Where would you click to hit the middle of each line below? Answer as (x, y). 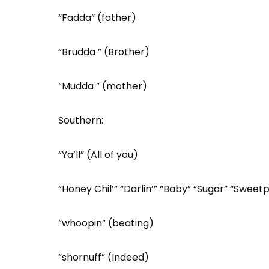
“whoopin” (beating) (106, 223)
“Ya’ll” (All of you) (98, 155)
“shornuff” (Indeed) (104, 257)
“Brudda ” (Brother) (104, 52)
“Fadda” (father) (97, 18)
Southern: (81, 120)
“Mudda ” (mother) (103, 86)
